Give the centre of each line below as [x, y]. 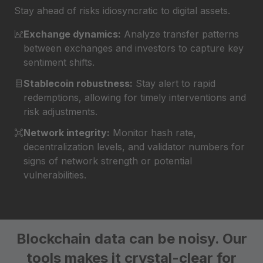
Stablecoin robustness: [78, 83]
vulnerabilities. [55, 175]
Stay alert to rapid [174, 83]
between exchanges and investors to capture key [134, 48]
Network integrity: [67, 132]
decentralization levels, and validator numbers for [134, 146]
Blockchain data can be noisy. [119, 238]
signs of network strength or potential [108, 161]
